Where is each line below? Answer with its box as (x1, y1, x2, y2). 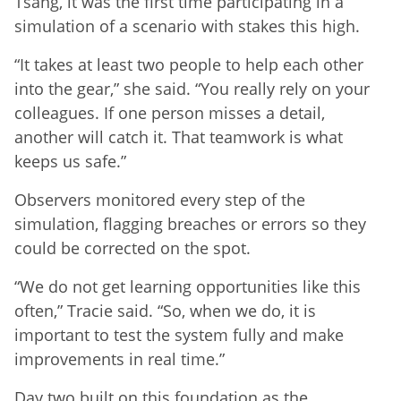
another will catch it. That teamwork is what (14, 125, 343, 148)
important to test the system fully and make (14, 323, 344, 346)
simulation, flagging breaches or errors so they (14, 212, 366, 235)
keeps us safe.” (14, 149, 126, 172)
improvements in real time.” (14, 347, 225, 370)
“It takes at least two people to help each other (14, 53, 363, 75)
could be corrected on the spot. (14, 236, 251, 259)
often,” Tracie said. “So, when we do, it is (14, 299, 316, 321)
